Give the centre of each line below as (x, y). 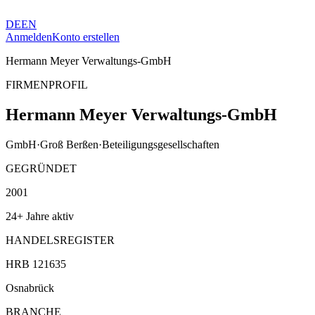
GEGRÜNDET (41, 168)
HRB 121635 (36, 264)
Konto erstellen (86, 37)
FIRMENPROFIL (47, 85)
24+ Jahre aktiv (40, 216)
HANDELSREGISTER (60, 240)
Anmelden (29, 37)
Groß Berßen (69, 144)
